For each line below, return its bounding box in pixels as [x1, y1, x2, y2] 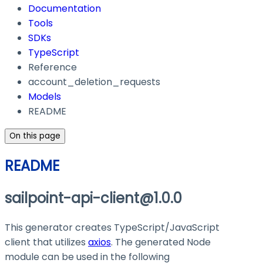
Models [28, 90, 61, 104]
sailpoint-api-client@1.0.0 [5, 188, 182, 208]
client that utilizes [5, 235, 88, 249]
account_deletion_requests [28, 75, 160, 89]
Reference [28, 60, 77, 75]
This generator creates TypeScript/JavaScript [5, 221, 220, 235]
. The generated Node [111, 235, 211, 249]
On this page [9, 130, 60, 142]
